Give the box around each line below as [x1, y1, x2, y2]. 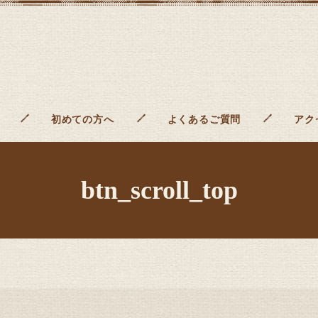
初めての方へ [50, 114, 114, 126]
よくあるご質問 [167, 114, 241, 126]
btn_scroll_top [80, 176, 238, 205]
